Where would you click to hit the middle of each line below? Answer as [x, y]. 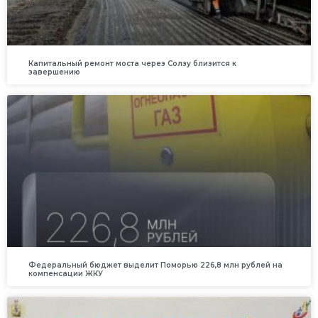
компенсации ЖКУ [66, 274]
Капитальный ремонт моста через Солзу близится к [132, 64]
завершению [54, 72]
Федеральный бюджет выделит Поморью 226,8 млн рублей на [155, 265]
